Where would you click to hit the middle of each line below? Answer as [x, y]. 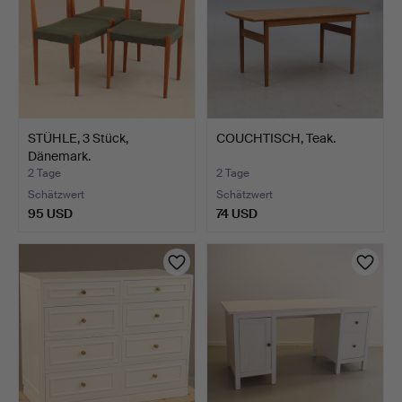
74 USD [237, 213]
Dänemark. [59, 156]
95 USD [50, 213]
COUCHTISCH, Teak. [276, 138]
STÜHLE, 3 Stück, [78, 138]
